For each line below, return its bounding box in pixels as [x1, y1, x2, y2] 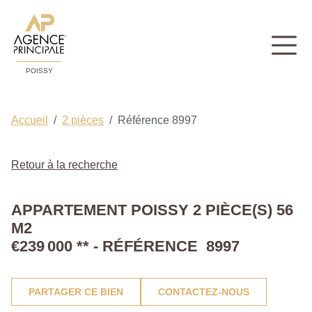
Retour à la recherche [11, 159, 118, 171]
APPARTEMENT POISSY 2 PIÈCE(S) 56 [11, 201, 293, 219]
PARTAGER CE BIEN [29, 286, 123, 298]
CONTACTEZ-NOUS [158, 286, 249, 298]
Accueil [11, 114, 48, 127]
